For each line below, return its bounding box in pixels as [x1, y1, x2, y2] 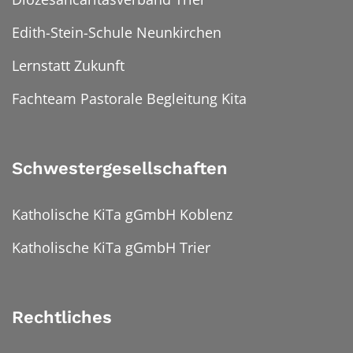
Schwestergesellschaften [12, 158, 228, 178]
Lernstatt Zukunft [12, 55, 124, 75]
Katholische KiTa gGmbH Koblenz [12, 204, 232, 224]
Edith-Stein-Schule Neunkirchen [12, 22, 221, 42]
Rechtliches [12, 307, 112, 327]
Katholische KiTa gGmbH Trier [12, 237, 210, 257]
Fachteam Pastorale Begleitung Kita [12, 88, 247, 108]
